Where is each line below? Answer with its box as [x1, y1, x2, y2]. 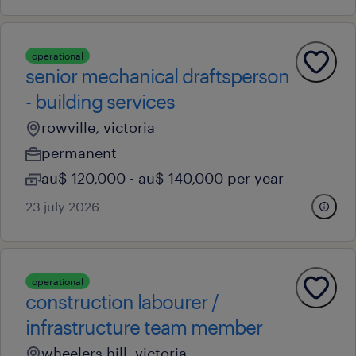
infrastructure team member [25, 315, 262, 339]
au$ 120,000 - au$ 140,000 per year [41, 169, 284, 187]
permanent [41, 144, 117, 161]
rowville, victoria [41, 118, 155, 136]
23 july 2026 [25, 199, 99, 214]
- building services [25, 90, 175, 113]
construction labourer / [25, 290, 219, 313]
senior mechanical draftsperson [25, 64, 289, 87]
